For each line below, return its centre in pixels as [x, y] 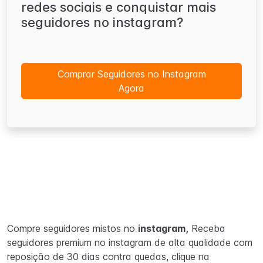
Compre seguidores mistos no [73, 228]
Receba [207, 228]
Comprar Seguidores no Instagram [131, 74]
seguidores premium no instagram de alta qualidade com [130, 242]
